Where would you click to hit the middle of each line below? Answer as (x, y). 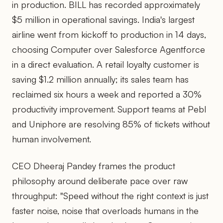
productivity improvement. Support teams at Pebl (109, 109)
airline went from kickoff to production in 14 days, (109, 34)
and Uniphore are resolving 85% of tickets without (111, 124)
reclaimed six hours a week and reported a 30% (107, 94)
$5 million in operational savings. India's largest (103, 19)
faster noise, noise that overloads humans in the (105, 210)
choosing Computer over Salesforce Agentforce (109, 49)
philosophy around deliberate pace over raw (100, 180)
